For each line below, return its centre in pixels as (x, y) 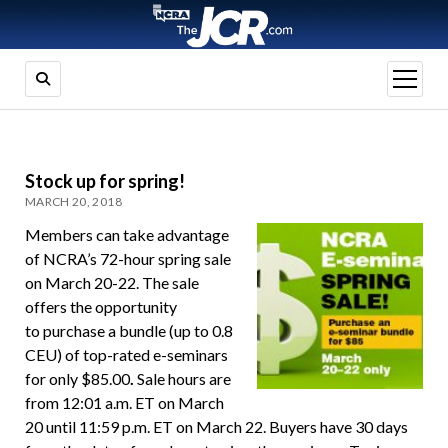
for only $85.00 (77, 379)
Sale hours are (183, 379)
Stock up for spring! (104, 181)
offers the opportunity (100, 307)
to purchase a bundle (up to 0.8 (128, 331)
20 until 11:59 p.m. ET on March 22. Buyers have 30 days (216, 427)
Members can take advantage (126, 235)
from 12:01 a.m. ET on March (124, 403)
